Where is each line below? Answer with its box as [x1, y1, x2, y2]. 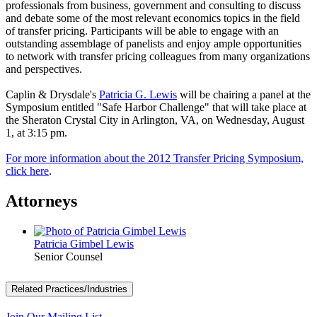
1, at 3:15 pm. [6, 126, 70, 139]
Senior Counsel [34, 250, 103, 263]
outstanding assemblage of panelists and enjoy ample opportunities [6, 37, 301, 50]
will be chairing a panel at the [177, 88, 311, 100]
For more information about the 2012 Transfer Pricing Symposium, [6, 151, 304, 164]
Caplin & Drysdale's [6, 88, 99, 100]
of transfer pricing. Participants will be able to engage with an [6, 24, 279, 37]
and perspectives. [6, 62, 88, 75]
